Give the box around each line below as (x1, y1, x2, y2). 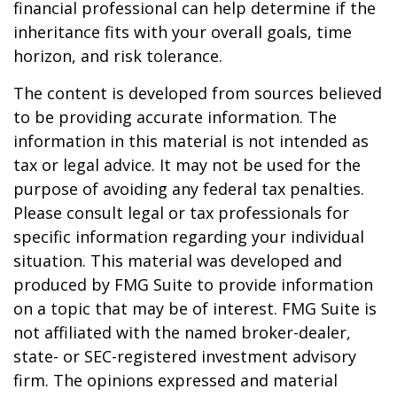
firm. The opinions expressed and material (13, 370, 338, 391)
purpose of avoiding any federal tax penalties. (13, 178, 364, 199)
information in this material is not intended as (13, 130, 369, 152)
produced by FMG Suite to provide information (13, 274, 373, 295)
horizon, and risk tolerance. (13, 45, 222, 66)
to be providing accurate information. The (13, 106, 337, 128)
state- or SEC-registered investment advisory (13, 346, 356, 367)
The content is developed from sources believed (13, 82, 382, 104)
